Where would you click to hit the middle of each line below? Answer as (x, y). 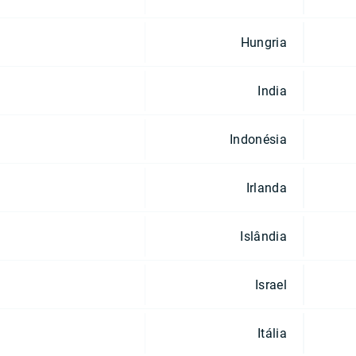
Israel (271, 284)
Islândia (263, 236)
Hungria (263, 42)
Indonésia (258, 139)
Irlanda (266, 188)
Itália (272, 333)
